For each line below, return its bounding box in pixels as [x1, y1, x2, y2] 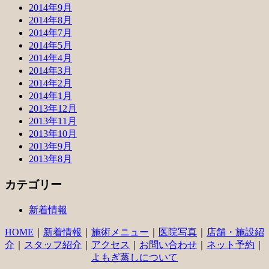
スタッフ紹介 [24, 239, 82, 250]
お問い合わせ [139, 239, 197, 250]
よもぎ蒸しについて [91, 252, 178, 262]
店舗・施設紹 [207, 226, 264, 237]
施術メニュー [91, 226, 149, 237]
